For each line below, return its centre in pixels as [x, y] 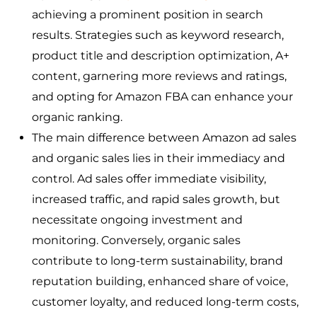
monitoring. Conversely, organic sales [136, 241]
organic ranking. [77, 117]
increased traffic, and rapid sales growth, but [156, 200]
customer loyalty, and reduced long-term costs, [165, 302]
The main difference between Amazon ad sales [164, 138]
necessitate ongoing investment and [137, 220]
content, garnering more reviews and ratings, [159, 76]
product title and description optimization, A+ [161, 56]
